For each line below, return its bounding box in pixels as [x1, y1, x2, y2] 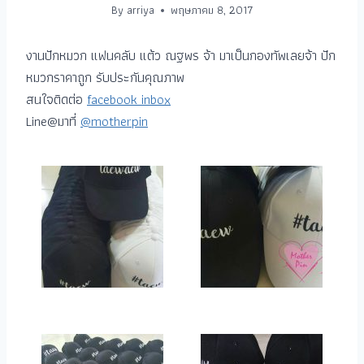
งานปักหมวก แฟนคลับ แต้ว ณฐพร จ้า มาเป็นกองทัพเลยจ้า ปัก [26, 44, 336, 67]
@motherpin [80, 110, 148, 133]
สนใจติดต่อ [26, 88, 87, 111]
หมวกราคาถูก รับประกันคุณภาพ [26, 66, 184, 89]
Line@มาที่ [26, 110, 80, 133]
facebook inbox [87, 88, 171, 111]
